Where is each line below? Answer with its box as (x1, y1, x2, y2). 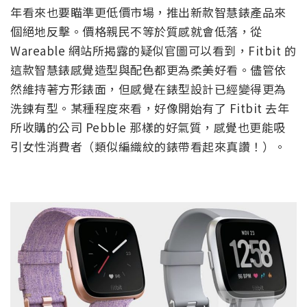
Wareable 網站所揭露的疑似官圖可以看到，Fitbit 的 (10, 41, 296, 59)
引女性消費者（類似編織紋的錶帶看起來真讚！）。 (10, 137, 286, 155)
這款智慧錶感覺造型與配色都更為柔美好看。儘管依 (10, 60, 286, 78)
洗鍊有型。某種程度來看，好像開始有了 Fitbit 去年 (10, 99, 289, 116)
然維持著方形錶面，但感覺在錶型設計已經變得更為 (10, 79, 286, 97)
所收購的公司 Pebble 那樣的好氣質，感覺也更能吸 (10, 118, 286, 136)
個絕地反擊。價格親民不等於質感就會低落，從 (10, 22, 262, 40)
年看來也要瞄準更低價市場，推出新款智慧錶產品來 (10, 3, 286, 21)
